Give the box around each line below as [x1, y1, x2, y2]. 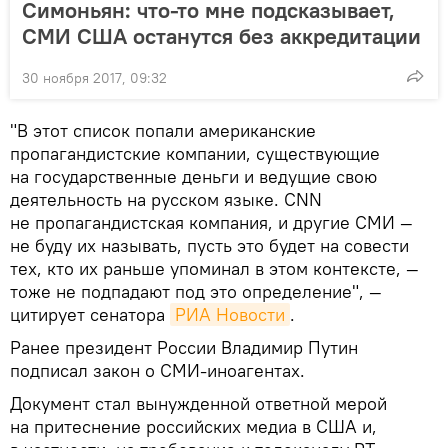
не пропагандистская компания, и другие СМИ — [10, 210, 413, 234]
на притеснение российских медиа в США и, [10, 414, 377, 438]
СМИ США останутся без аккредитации [22, 21, 421, 50]
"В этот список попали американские [10, 118, 316, 142]
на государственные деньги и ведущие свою [10, 164, 377, 188]
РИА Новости [175, 302, 285, 326]
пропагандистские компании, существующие [10, 141, 380, 165]
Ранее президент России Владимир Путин [10, 335, 358, 359]
